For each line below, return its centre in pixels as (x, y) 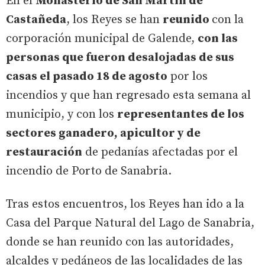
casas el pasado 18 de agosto (87, 77)
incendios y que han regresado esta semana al (128, 96)
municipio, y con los (62, 114)
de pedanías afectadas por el (160, 152)
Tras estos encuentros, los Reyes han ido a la (125, 204)
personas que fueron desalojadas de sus (120, 58)
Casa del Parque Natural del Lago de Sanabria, (130, 223)
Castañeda (36, 20)
